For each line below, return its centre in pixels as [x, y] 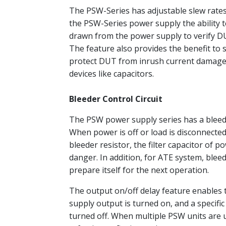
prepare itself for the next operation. [139, 170]
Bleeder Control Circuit [116, 99]
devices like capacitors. [111, 74]
